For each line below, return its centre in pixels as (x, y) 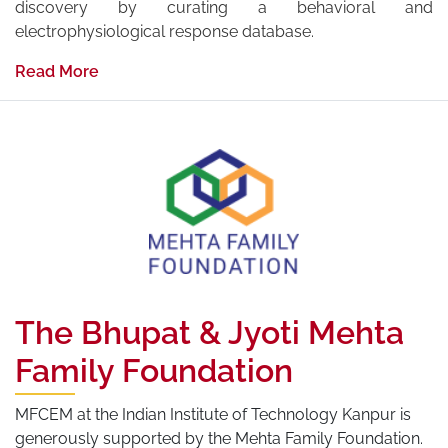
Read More (57, 71)
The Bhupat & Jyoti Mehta (209, 332)
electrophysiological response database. (164, 31)
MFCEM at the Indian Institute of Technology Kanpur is (213, 414)
